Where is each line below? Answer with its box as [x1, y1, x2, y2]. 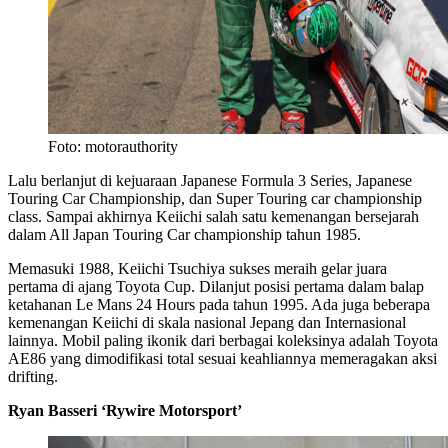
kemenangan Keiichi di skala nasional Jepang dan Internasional [8, 313, 406, 331]
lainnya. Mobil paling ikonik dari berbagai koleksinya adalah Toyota [8, 331, 438, 349]
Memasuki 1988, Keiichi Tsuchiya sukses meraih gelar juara [8, 259, 387, 277]
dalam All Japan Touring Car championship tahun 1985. [8, 225, 361, 243]
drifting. [8, 367, 58, 385]
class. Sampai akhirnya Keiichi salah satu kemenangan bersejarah [8, 207, 419, 225]
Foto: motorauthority [48, 137, 178, 155]
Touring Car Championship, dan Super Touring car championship [8, 189, 422, 207]
